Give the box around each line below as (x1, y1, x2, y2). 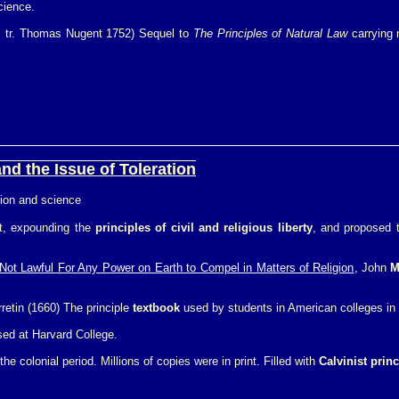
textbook (133, 301, 180, 314)
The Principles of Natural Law (192, 27, 347, 40)
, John (354, 261, 391, 274)
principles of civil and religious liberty (95, 221, 313, 234)
